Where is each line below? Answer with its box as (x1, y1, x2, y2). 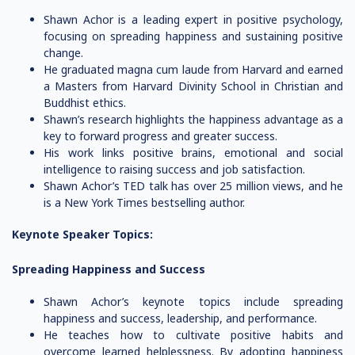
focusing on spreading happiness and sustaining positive (44, 29, 343, 44)
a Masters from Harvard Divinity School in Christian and (44, 78, 343, 94)
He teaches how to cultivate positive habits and (44, 327, 343, 342)
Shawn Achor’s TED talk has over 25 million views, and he (44, 178, 343, 193)
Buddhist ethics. (44, 95, 126, 110)
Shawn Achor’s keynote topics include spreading (44, 294, 343, 309)
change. (44, 45, 83, 60)
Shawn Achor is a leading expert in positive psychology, (44, 12, 343, 27)
